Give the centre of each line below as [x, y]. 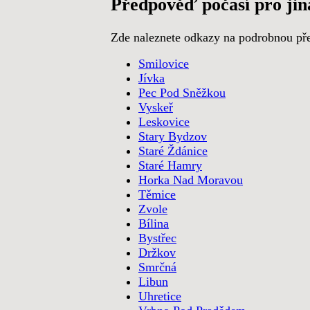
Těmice [157, 195]
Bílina [154, 224]
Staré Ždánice [173, 151]
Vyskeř [156, 108]
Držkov [157, 253]
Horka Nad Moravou [191, 180]
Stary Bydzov [173, 137]
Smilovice [164, 64]
